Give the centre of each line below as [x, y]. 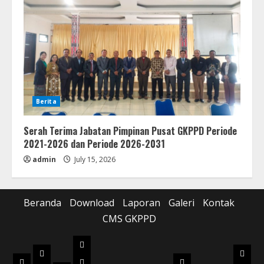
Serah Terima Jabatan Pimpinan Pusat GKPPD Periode [130, 131]
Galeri [181, 203]
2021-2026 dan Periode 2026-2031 [94, 144]
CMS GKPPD [129, 219]
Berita [46, 101]
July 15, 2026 [94, 159]
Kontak [219, 203]
